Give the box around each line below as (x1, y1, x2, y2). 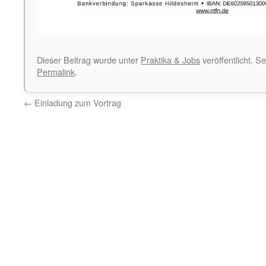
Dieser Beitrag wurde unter (37, 53, 141, 66)
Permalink (37, 65, 75, 78)
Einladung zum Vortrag (32, 96, 121, 109)
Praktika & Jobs (141, 53, 200, 66)
